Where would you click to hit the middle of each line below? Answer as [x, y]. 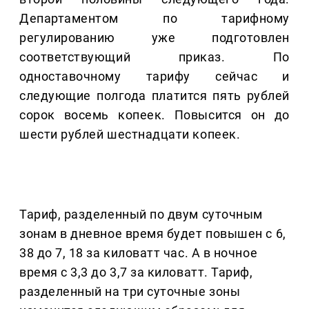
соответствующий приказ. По [154, 57]
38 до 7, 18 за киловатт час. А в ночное [139, 253]
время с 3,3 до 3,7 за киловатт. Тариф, [136, 272]
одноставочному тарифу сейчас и [154, 77]
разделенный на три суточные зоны [130, 292]
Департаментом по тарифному [154, 19]
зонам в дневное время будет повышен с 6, [153, 234]
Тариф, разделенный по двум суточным [141, 215]
